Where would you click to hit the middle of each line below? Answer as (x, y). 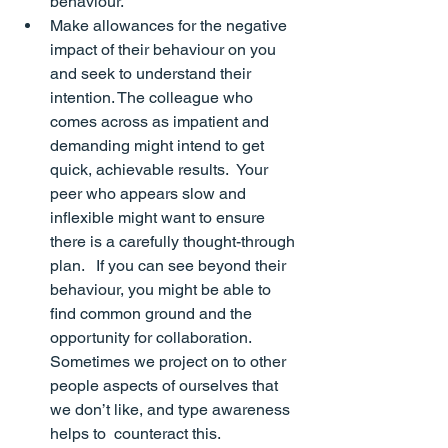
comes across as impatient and (161, 122)
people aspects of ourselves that (166, 386)
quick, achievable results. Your (161, 170)
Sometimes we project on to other (170, 362)
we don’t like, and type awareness (172, 410)
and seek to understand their (152, 74)
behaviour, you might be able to (162, 290)
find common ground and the (153, 314)
